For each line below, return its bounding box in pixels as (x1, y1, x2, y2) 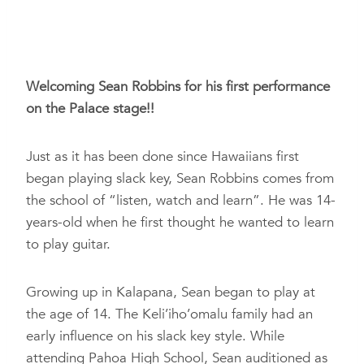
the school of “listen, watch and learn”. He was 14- (26, 191, 336, 210)
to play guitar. (26, 235, 110, 253)
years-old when (26, 213, 118, 232)
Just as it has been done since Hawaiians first (26, 147, 299, 166)
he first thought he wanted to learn (118, 213, 334, 232)
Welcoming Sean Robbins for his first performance (26, 77, 330, 96)
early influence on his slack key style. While (26, 327, 284, 345)
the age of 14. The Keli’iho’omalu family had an (26, 305, 313, 323)
